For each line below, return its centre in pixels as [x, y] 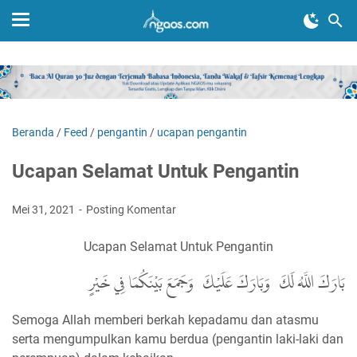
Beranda [33, 132]
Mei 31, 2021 [45, 209]
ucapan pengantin [202, 132]
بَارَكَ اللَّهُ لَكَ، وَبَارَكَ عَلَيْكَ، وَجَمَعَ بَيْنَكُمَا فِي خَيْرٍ [216, 283]
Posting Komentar [131, 209]
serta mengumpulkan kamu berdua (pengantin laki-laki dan [178, 339]
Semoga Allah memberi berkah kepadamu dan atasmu [165, 320]
